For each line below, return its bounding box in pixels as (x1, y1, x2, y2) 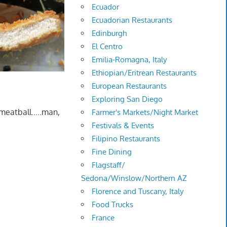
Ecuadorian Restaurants (92, 15, 173, 25)
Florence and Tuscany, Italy (92, 186, 184, 197)
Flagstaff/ (92, 160, 126, 170)
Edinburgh (92, 28, 127, 39)
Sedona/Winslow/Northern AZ (81, 173, 187, 183)
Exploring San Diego (92, 94, 163, 104)
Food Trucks (92, 200, 134, 210)
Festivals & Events (92, 121, 155, 131)
